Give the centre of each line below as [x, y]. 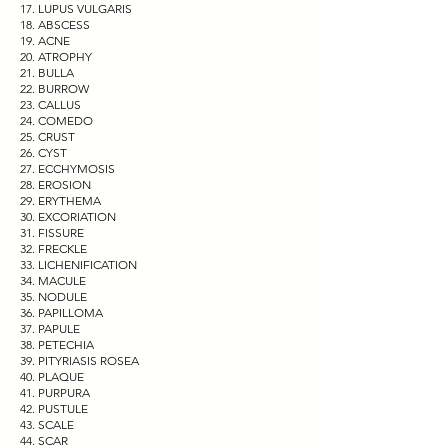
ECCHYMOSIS [76, 168]
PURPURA [64, 392]
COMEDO [65, 120]
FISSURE [61, 232]
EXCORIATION [77, 216]
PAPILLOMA [70, 312]
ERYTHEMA [69, 200]
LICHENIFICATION [87, 264]
